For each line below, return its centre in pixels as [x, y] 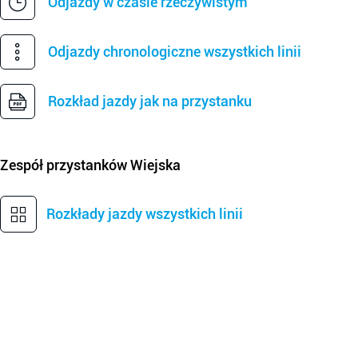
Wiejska [155, 165]
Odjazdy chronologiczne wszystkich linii [175, 52]
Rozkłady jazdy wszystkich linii [145, 214]
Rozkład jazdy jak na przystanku [150, 101]
